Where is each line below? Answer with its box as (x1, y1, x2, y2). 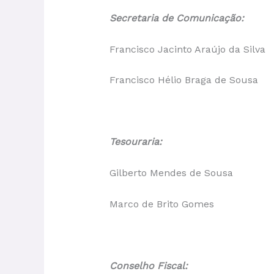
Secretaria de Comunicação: (109, 12, 244, 24)
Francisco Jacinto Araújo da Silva (109, 43, 265, 55)
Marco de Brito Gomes (109, 198, 214, 210)
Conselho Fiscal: (109, 259, 188, 272)
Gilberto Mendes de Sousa (109, 167, 233, 179)
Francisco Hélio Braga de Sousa (109, 74, 258, 86)
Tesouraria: (109, 136, 162, 148)
